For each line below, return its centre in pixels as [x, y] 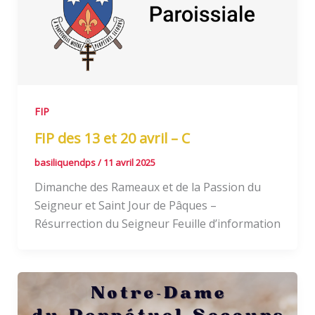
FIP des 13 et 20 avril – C [112, 139]
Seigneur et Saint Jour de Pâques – [125, 206]
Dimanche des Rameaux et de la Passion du [147, 187]
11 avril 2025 [129, 163]
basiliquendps [66, 163]
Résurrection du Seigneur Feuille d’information [157, 224]
